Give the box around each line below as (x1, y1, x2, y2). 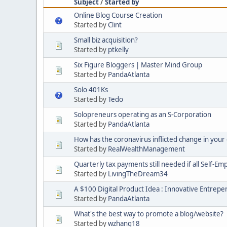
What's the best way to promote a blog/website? (74, 209, 223, 218)
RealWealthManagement (108, 144, 185, 154)
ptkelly (108, 45, 129, 54)
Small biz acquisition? (74, 35, 138, 45)
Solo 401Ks (74, 85, 108, 94)
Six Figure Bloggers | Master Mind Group (74, 60, 202, 69)
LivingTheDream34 (108, 169, 168, 178)
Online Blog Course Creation (74, 10, 162, 20)
